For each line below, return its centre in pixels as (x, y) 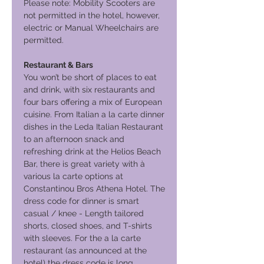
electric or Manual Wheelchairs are (91, 28)
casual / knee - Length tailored (84, 213)
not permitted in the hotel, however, (92, 15)
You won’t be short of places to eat (90, 77)
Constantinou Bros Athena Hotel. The (94, 189)
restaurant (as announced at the (85, 250)
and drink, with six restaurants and (89, 90)
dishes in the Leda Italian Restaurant (93, 127)
